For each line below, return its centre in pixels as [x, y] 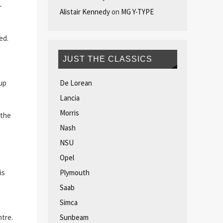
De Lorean [76, 83]
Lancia [69, 98]
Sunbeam [74, 217]
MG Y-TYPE [137, 12]
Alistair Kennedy [85, 12]
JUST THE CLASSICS [108, 59]
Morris [69, 112]
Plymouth [74, 172]
